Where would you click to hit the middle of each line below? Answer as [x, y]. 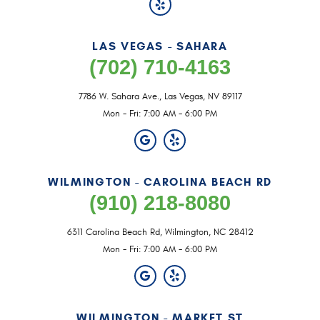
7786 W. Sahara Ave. [119, 96]
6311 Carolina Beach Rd [113, 232]
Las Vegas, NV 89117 [203, 96]
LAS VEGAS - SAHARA [160, 46]
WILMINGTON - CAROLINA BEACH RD [160, 182]
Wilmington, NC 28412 [209, 232]
